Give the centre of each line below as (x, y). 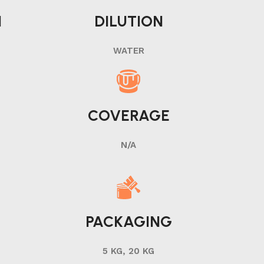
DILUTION (128, 21)
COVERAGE (128, 115)
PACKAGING (128, 221)
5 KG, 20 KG (129, 251)
